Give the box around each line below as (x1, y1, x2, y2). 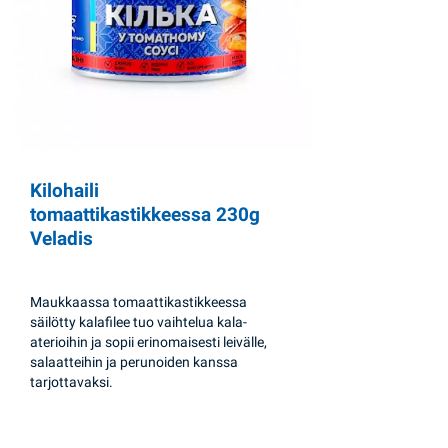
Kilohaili (30, 178, 100, 202)
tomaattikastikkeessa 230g (30, 202, 261, 226)
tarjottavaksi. (30, 374, 114, 391)
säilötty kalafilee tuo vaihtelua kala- (30, 314, 248, 331)
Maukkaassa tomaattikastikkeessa (30, 294, 248, 311)
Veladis (30, 226, 94, 250)
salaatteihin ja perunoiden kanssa (30, 354, 239, 371)
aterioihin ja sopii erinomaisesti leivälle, (30, 334, 268, 351)
